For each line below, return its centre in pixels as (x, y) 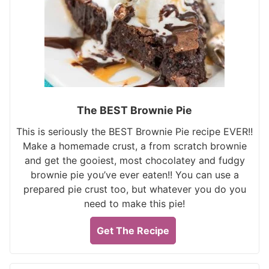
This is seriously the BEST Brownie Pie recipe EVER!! (134, 131)
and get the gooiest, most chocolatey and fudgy (134, 160)
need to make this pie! (134, 204)
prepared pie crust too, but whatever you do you (134, 189)
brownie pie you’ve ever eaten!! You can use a (134, 175)
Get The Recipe (133, 231)
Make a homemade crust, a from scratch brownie (134, 146)
